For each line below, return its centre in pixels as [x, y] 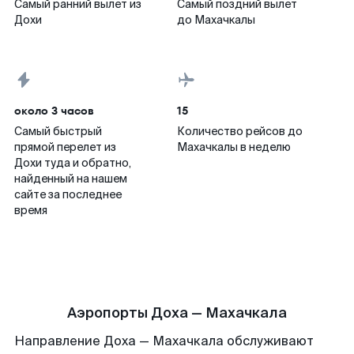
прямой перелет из [65, 147]
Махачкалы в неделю [234, 147]
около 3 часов [54, 111]
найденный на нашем [71, 179]
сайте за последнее [68, 194]
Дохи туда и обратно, [73, 163]
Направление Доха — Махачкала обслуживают [164, 341]
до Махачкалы [216, 20]
